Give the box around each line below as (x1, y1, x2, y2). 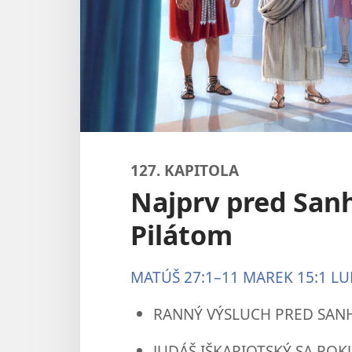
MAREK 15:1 (243, 266, 327, 288)
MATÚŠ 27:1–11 (130, 266, 239, 288)
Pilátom (130, 216, 233, 253)
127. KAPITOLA (130, 159, 239, 181)
